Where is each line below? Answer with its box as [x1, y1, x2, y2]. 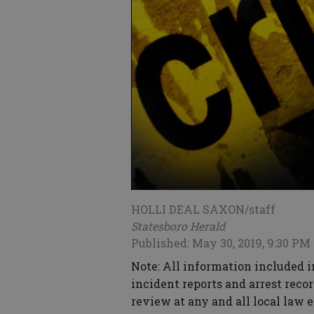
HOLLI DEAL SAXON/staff [131, 202, 275, 217]
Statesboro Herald [131, 219, 226, 234]
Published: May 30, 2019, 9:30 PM [131, 235, 310, 251]
